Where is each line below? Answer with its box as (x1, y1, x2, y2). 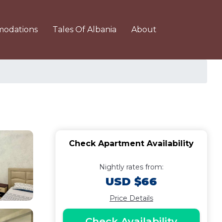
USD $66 (106, 175, 157, 188)
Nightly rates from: (99, 163, 164, 171)
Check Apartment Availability (69, 139, 194, 148)
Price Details (110, 194, 153, 203)
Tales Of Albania (53, 25, 116, 34)
